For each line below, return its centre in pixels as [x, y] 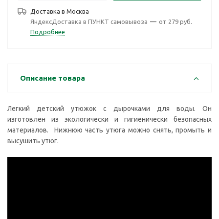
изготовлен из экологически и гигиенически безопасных [109, 119]
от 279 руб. [175, 22]
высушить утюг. [33, 141]
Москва [78, 11]
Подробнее [48, 32]
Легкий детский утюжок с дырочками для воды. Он [109, 109]
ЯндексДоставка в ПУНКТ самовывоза [89, 22]
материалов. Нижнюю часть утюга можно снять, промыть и [109, 130]
